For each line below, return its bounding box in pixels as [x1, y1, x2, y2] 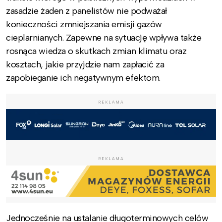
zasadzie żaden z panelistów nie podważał [6, 5, 167, 16]
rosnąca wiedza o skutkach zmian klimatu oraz [6, 45, 187, 56]
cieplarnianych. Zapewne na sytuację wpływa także [6, 32, 202, 43]
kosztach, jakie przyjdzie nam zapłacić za [6, 58, 165, 70]
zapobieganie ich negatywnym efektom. [6, 72, 161, 83]
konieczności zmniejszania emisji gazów [6, 18, 162, 30]
